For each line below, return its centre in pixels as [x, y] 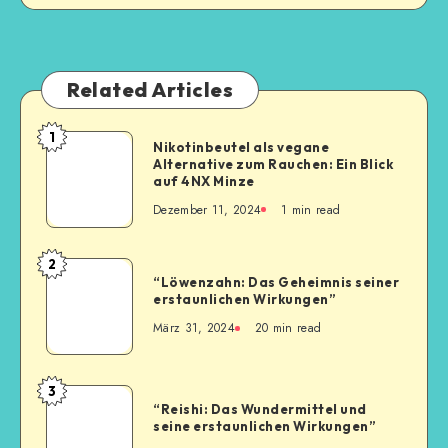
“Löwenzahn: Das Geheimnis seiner [276, 282]
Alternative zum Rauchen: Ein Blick [273, 163]
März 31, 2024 [194, 328]
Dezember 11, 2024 [207, 209]
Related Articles [150, 90]
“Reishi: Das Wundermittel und [260, 409]
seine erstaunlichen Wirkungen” [264, 426]
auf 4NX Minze [204, 180]
